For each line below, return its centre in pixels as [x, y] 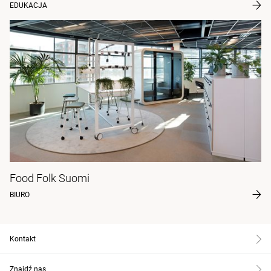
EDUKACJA [28, 6]
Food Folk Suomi [50, 178]
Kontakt [23, 239]
